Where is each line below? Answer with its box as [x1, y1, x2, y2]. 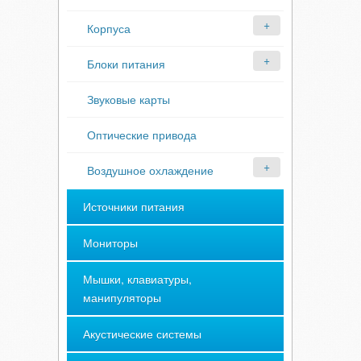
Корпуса [87, 20, 131, 36]
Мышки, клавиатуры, [83, 271, 192, 287]
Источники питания [83, 198, 185, 214]
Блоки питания [87, 56, 165, 72]
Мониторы [83, 234, 138, 251]
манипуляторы [83, 289, 161, 305]
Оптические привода [87, 127, 197, 143]
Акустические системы [83, 326, 201, 342]
